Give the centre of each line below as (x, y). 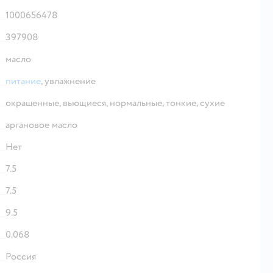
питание (23, 81)
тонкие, (183, 103)
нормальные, (138, 103)
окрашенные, (34, 103)
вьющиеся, (86, 103)
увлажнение (70, 81)
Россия (21, 256)
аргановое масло (41, 125)
